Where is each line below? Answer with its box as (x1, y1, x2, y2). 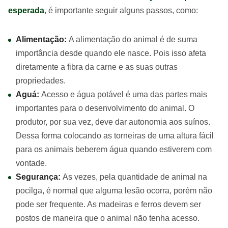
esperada (8, 6, 44, 15)
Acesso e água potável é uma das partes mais (41, 90, 207, 99)
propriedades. (16, 76, 66, 85)
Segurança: (16, 173, 61, 181)
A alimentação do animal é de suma (69, 35, 197, 44)
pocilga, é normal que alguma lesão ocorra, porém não (16, 186, 212, 195)
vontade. (16, 159, 47, 167)
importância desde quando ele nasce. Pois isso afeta (16, 49, 206, 58)
